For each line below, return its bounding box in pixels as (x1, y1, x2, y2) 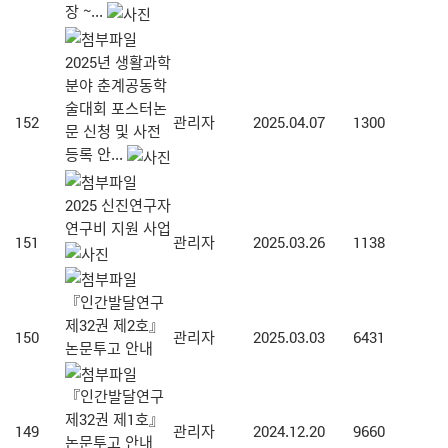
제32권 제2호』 (65, 313, 164, 337)
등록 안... (65, 142, 123, 166)
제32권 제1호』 (65, 407, 164, 431)
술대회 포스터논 (65, 96, 167, 120)
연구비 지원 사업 (65, 216, 171, 240)
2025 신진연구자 (65, 193, 171, 217)
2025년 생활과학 (65, 50, 171, 74)
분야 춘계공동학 (65, 73, 167, 97)
